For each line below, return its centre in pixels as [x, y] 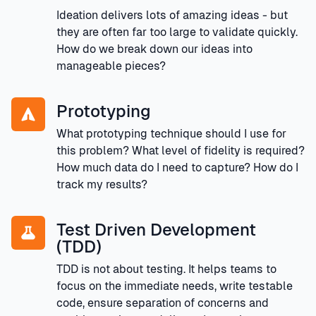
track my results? [102, 184]
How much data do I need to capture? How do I [177, 167]
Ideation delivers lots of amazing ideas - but [172, 15]
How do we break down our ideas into [154, 49]
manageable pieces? [111, 66]
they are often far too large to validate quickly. [177, 32]
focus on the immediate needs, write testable [175, 286]
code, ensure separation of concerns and [163, 303]
